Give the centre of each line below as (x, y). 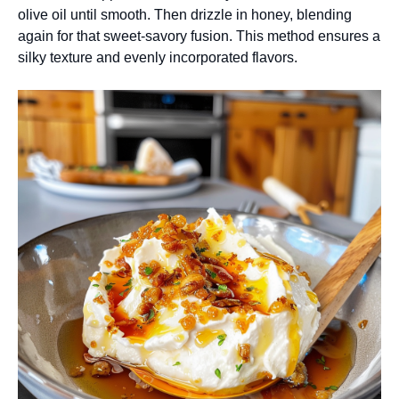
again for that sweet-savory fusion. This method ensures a (199, 37)
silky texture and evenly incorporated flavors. (158, 58)
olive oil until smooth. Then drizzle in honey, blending (185, 15)
